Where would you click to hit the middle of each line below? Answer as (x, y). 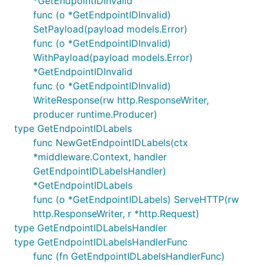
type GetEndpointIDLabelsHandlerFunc (101, 242)
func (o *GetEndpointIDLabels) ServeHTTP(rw (136, 199)
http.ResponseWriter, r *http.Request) (116, 214)
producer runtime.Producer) (95, 114)
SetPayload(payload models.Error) (110, 29)
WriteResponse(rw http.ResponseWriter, (121, 100)
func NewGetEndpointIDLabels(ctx (111, 143)
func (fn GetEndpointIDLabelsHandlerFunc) (129, 256)
